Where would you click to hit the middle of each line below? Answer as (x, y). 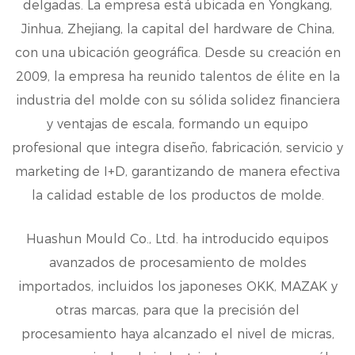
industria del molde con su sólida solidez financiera (177, 101)
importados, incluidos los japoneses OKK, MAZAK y (177, 287)
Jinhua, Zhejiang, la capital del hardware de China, (177, 29)
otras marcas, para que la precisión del (177, 311)
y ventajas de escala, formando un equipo (177, 124)
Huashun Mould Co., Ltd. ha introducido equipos (177, 239)
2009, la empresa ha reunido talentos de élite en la (177, 77)
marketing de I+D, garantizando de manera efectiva (177, 172)
